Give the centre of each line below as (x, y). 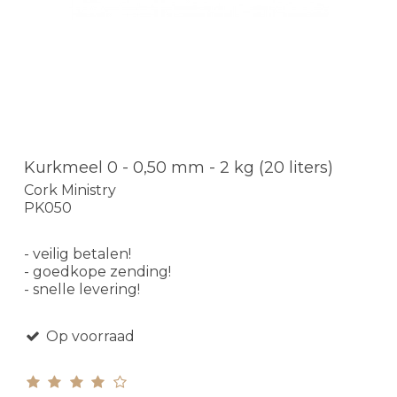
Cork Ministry (70, 191)
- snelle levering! (82, 290)
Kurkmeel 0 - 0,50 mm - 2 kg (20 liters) (179, 167)
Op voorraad (88, 337)
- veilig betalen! (78, 254)
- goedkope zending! (97, 272)
